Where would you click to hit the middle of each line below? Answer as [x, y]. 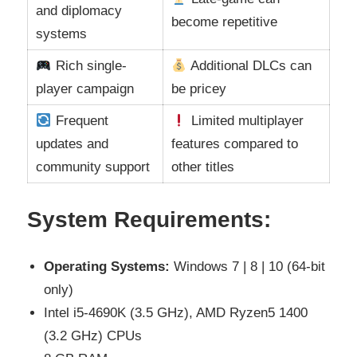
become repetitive [225, 22]
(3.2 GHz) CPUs [93, 336]
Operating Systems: [107, 267]
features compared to [235, 144]
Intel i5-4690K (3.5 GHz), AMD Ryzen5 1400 [176, 313]
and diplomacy [79, 11]
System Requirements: [149, 219]
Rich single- [89, 66]
